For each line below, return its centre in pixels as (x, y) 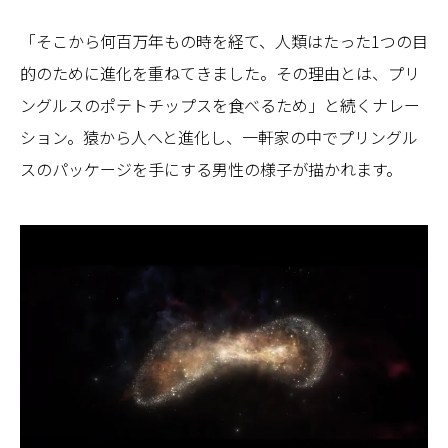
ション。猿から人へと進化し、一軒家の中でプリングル (219, 137)
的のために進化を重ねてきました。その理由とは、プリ (220, 73)
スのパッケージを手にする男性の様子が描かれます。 (211, 169)
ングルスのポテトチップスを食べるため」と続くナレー (220, 105)
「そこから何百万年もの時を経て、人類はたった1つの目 (224, 41)
